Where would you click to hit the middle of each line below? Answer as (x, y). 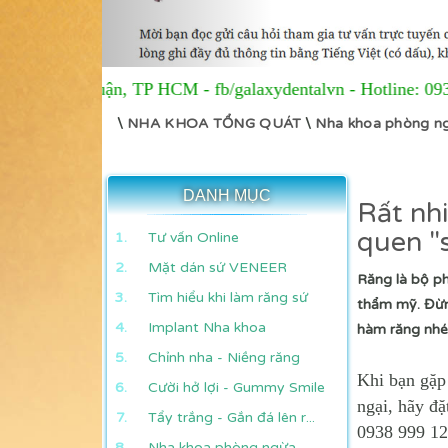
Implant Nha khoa (207, 327)
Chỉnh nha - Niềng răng (224, 357)
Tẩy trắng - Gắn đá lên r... (231, 417)
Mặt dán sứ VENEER (217, 267)
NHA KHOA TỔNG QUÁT (214, 123)
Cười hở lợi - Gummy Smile (236, 387)
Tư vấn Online (193, 237)
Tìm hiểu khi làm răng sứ (228, 297)
